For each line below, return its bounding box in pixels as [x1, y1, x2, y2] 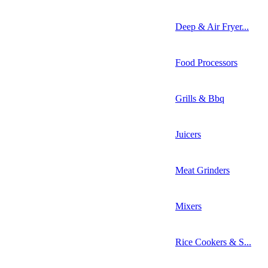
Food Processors [175, 57, 237, 68]
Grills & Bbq [175, 93, 224, 103]
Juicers [175, 129, 201, 139]
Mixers [175, 200, 202, 211]
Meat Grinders [175, 165, 230, 175]
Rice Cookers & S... [175, 236, 251, 247]
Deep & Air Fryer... [175, 21, 249, 32]
